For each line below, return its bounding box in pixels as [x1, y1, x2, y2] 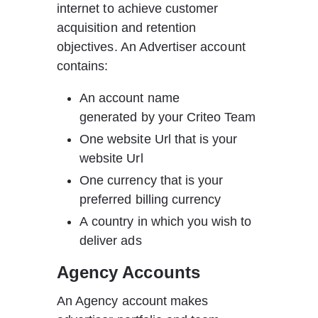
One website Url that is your [79, 132, 241, 146]
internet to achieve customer [57, 1, 222, 16]
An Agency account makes [57, 294, 212, 308]
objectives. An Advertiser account [57, 40, 249, 54]
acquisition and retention [57, 21, 200, 35]
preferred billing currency [79, 192, 221, 207]
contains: [57, 59, 109, 73]
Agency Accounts [57, 263, 200, 282]
